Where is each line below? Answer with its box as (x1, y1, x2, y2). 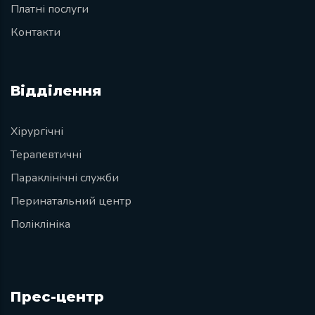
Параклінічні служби (11, 170, 119, 186)
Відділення (11, 82, 101, 100)
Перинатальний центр (11, 193, 131, 210)
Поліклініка (11, 217, 70, 233)
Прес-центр (11, 288, 104, 306)
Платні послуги (11, 1, 89, 18)
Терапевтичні (11, 147, 82, 163)
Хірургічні (11, 124, 63, 140)
